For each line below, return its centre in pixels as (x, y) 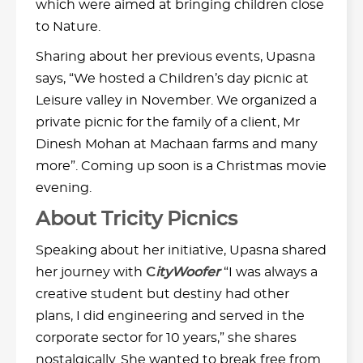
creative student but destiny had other (162, 294)
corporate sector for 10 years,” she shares (166, 337)
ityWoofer (188, 272)
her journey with (91, 272)
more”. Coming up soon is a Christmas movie (181, 166)
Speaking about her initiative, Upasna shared (181, 250)
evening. (64, 188)
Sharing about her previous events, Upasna (175, 56)
